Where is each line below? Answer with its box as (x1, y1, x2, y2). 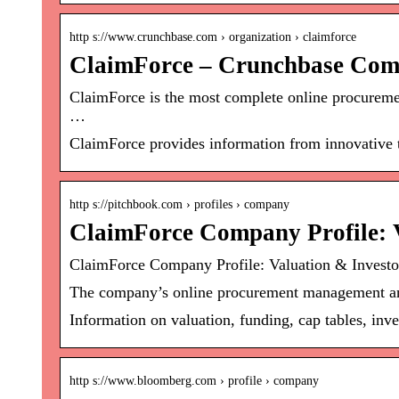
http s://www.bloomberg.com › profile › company (69, 374, 319, 388)
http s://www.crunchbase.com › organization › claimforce (69, 30, 356, 45)
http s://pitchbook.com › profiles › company (69, 198, 289, 212)
